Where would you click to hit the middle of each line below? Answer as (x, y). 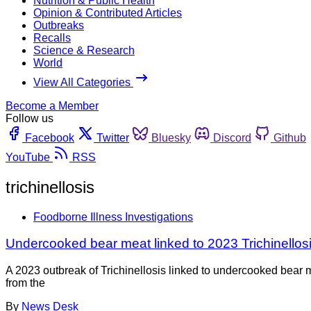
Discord (232, 137)
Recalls (52, 37)
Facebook (50, 137)
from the (25, 283)
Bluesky (171, 137)
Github (290, 137)
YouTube (28, 157)
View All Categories (83, 82)
